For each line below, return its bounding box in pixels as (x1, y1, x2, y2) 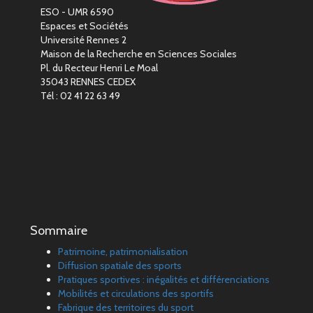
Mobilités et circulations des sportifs (58, 286, 214, 300)
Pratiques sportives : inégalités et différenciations (58, 272, 270, 286)
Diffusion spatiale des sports (58, 259, 182, 272)
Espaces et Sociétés (41, 19, 129, 32)
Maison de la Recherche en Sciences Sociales (41, 47, 237, 60)
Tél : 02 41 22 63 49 (41, 89, 120, 102)
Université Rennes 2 (41, 33, 126, 46)
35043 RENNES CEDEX (41, 75, 136, 88)
